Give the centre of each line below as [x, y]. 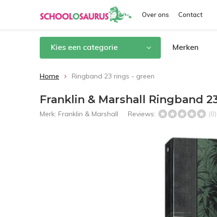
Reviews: [143, 114]
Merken [186, 47]
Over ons [155, 15]
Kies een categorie [84, 47]
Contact [190, 15]
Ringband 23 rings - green [113, 76]
